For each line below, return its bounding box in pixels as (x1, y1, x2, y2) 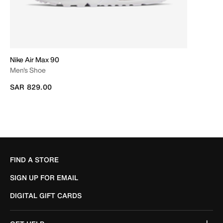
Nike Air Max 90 (10, 54, 59, 65)
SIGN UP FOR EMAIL (10, 172, 78, 183)
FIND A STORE (10, 154, 59, 165)
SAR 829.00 (10, 81, 52, 92)
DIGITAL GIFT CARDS (10, 190, 82, 201)
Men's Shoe (10, 64, 46, 75)
